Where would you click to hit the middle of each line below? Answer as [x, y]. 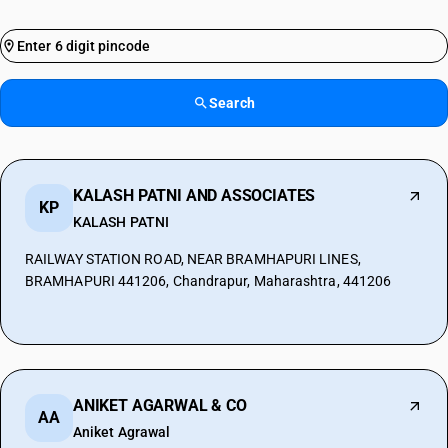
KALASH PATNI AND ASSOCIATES [194, 195]
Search [232, 103]
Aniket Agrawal [122, 432]
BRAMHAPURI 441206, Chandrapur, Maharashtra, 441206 [208, 281]
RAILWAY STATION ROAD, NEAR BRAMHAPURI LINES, [193, 259]
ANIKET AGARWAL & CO [160, 405]
